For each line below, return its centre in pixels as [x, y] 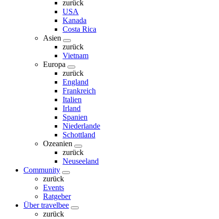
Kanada [75, 20]
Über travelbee [46, 205]
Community [42, 170]
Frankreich [79, 91]
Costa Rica [79, 29]
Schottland [79, 135]
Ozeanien [58, 143]
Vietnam [76, 55]
